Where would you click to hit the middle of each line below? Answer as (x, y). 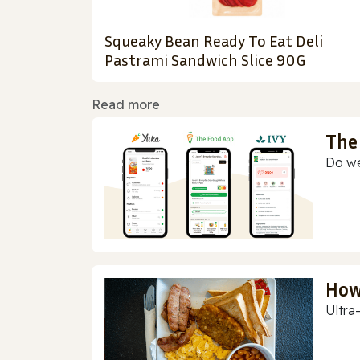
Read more (126, 105)
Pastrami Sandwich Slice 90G (205, 60)
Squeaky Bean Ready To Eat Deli (214, 41)
